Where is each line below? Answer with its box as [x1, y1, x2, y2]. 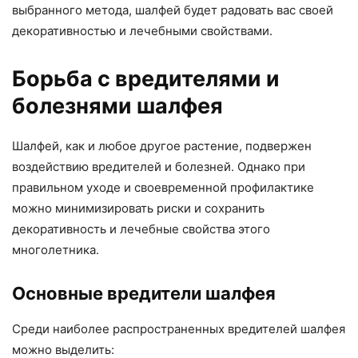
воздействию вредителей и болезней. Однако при [12, 159, 305, 175]
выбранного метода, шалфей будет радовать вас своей [12, 2, 333, 18]
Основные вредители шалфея [12, 283, 276, 304]
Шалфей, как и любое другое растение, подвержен [12, 138, 312, 154]
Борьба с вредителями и [12, 66, 280, 93]
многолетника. [12, 242, 99, 258]
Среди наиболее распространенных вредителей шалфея [12, 321, 345, 337]
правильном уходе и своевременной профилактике [12, 180, 314, 196]
